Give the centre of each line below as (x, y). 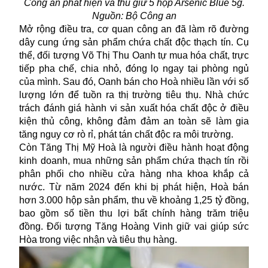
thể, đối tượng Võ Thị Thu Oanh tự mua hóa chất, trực (134, 56)
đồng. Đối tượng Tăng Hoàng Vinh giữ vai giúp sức (134, 227)
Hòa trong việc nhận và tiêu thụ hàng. (99, 240)
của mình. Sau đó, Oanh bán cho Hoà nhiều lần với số (134, 82)
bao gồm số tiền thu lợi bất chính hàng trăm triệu (134, 214)
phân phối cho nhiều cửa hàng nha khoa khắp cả (134, 174)
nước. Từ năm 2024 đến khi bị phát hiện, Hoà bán (134, 187)
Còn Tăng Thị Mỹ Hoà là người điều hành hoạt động (134, 148)
